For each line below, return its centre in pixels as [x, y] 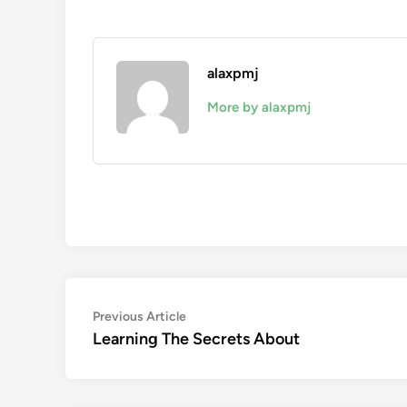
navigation [144, 347]
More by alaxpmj [259, 107]
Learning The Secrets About [196, 339]
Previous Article [139, 317]
